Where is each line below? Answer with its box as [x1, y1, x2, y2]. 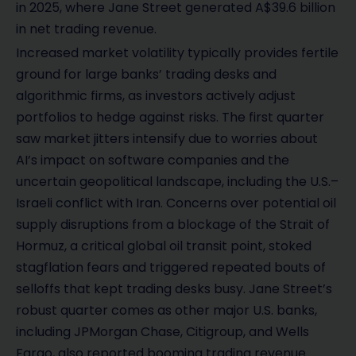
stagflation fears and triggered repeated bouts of [16, 258, 326, 277]
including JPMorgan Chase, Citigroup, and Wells [16, 323, 309, 342]
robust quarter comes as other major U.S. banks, [16, 301, 317, 320]
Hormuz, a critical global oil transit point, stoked [16, 237, 311, 256]
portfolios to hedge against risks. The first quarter [16, 108, 324, 127]
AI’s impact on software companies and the [16, 151, 289, 170]
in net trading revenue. [16, 20, 157, 39]
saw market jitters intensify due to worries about [16, 130, 318, 149]
